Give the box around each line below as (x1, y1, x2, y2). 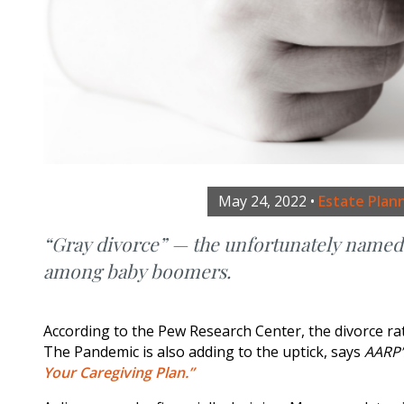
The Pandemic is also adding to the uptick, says (43, 342, 364, 363)
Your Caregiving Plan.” (43, 363, 194, 383)
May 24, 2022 (218, 191, 308, 212)
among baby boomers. (43, 258, 231, 284)
